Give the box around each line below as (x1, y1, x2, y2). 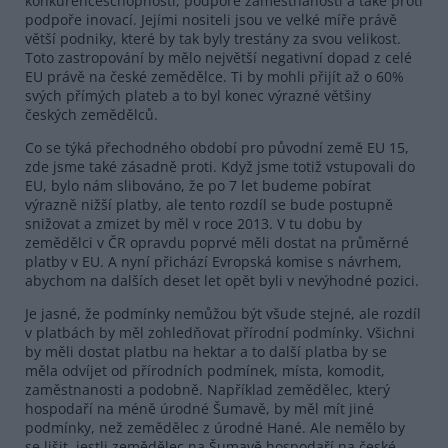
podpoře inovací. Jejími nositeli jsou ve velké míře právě (25, 9, 397, 29)
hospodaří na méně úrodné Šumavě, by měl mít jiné (25, 398, 374, 418)
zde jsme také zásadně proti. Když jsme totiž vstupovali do (25, 156, 415, 176)
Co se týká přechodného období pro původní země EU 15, (25, 137, 409, 157)
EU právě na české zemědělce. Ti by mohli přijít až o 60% (25, 66, 404, 86)
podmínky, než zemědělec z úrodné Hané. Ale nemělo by (25, 417, 405, 437)
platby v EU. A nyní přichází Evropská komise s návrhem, (25, 251, 402, 271)
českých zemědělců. (25, 104, 158, 124)
